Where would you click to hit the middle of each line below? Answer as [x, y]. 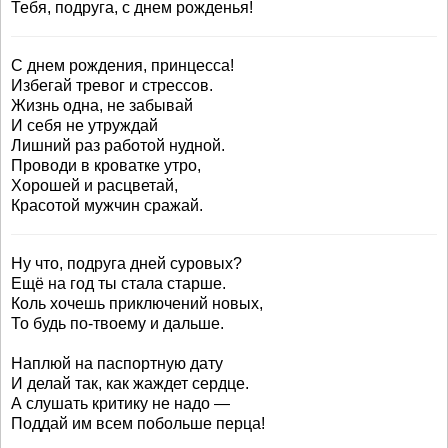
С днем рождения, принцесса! [122, 65]
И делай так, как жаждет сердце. [130, 383]
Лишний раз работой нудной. [118, 145]
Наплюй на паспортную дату [117, 363]
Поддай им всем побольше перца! [138, 423]
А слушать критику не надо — [120, 403]
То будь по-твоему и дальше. [117, 323]
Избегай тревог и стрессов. [112, 85]
